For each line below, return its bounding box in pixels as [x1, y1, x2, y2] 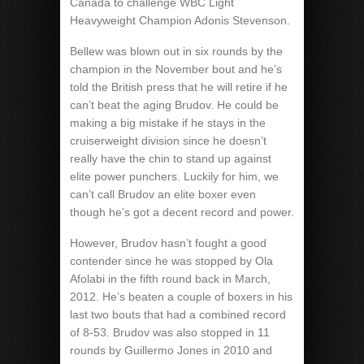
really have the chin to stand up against [70, 152, 271, 165]
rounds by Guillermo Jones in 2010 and [70, 344, 272, 357]
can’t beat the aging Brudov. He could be [70, 98, 279, 111]
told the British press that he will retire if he [70, 80, 288, 93]
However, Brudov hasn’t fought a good [70, 236, 266, 249]
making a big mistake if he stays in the [70, 116, 266, 129]
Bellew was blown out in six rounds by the [70, 45, 283, 58]
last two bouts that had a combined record [70, 308, 286, 321]
